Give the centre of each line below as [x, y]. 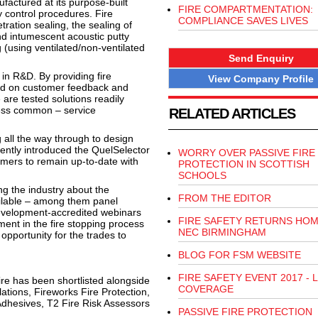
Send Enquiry [261, 58]
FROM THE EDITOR [224, 198]
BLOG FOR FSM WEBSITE [239, 255]
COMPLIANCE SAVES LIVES [243, 21]
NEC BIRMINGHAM [222, 232]
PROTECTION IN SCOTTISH [243, 164]
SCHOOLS [202, 176]
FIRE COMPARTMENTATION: [245, 9]
